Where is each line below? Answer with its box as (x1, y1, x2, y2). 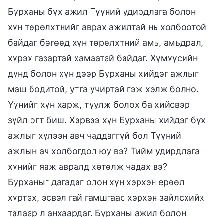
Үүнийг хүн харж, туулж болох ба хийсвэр (8, 99, 190, 109)
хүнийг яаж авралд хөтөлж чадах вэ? (8, 161, 167, 171)
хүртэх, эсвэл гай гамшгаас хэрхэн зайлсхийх (8, 192, 204, 202)
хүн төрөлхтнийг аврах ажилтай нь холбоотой (8, 21, 206, 32)
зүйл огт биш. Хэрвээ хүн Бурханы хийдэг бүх (8, 114, 206, 125)
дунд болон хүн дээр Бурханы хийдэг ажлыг (8, 68, 199, 78)
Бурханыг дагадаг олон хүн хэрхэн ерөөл (8, 176, 185, 187)
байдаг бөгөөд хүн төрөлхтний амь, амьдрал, (8, 37, 203, 47)
